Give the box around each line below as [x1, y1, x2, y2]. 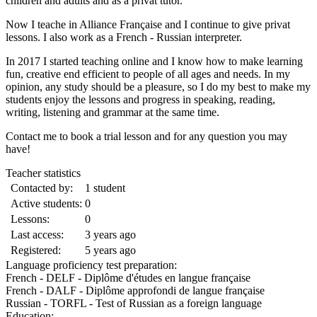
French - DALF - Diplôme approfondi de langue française [6, 284, 265, 297]
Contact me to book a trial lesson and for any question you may [6, 130, 287, 143]
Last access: [11, 229, 64, 241]
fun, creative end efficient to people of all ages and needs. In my [6, 68, 290, 81]
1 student [85, 182, 125, 195]
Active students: [11, 197, 82, 210]
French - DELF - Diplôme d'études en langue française [6, 272, 250, 284]
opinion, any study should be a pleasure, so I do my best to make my [6, 81, 311, 93]
